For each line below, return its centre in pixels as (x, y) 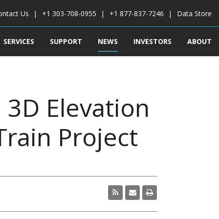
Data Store (194, 13)
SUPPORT (66, 41)
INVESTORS (153, 41)
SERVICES (19, 41)
